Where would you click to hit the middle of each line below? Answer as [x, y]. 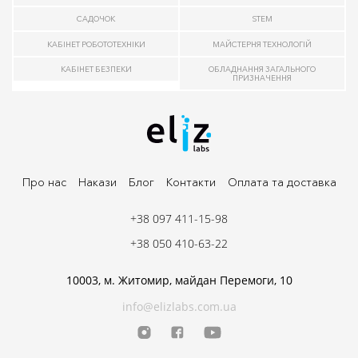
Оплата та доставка [282, 183]
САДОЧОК [96, 19]
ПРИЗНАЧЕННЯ [262, 78]
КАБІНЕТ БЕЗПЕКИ [96, 69]
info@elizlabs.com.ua [179, 307]
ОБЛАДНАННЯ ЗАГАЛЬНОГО [262, 69]
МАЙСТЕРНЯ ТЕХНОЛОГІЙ [262, 44]
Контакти [191, 183]
